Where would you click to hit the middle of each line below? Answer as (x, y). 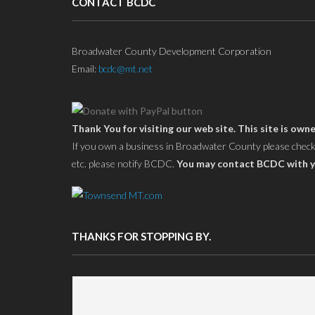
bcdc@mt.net (126, 69)
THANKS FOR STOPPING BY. (141, 236)
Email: (85, 69)
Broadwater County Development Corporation (172, 51)
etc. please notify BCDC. (124, 163)
